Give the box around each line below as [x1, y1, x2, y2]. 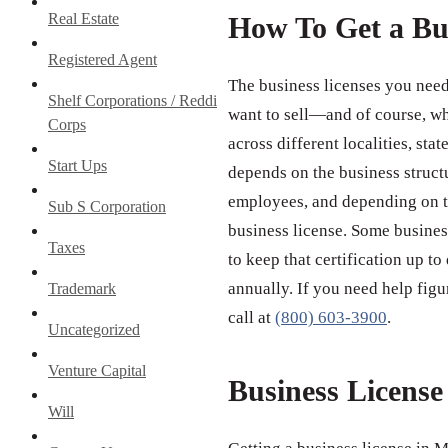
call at [228, 308, 275, 328]
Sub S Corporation [48, 197, 166, 215]
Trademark [48, 279, 116, 297]
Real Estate [48, 9, 119, 27]
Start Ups [48, 156, 107, 174]
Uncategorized [48, 320, 140, 338]
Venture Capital [48, 361, 146, 379]
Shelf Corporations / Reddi [48, 91, 217, 109]
